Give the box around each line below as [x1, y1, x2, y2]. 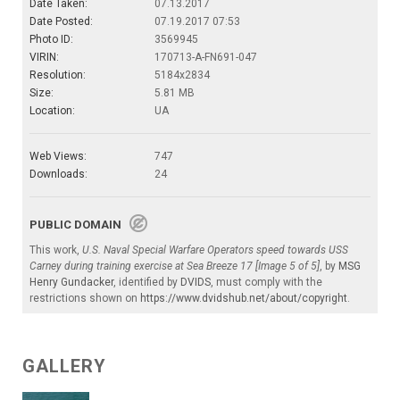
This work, [29, 243, 82, 256]
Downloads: [29, 167, 87, 180]
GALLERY [22, 354, 106, 377]
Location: [29, 104, 75, 117]
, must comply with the [211, 275, 322, 288]
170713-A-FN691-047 [154, 50, 257, 63]
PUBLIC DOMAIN [29, 217, 129, 231]
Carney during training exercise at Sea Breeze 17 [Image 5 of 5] [29, 259, 320, 272]
